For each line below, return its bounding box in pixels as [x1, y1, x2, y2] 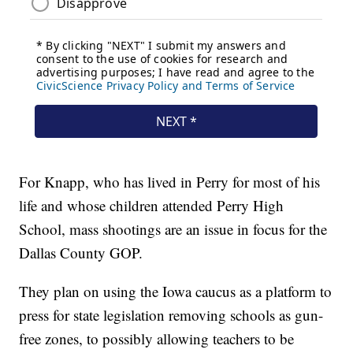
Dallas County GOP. [19, 242, 143, 262]
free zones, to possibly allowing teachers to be [19, 328, 295, 348]
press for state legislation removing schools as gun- [19, 304, 324, 325]
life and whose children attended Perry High [19, 195, 284, 215]
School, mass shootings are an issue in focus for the [19, 218, 328, 239]
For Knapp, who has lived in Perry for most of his [19, 171, 321, 191]
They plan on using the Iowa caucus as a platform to [19, 281, 333, 301]
